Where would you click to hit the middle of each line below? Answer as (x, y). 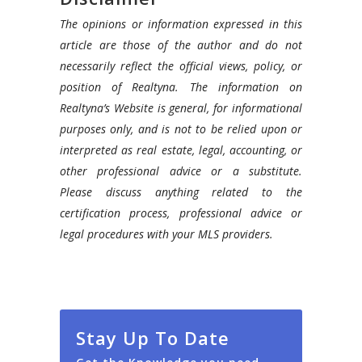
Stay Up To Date (153, 337)
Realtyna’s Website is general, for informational (181, 107)
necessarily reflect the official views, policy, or (181, 65)
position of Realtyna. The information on (181, 86)
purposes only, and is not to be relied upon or (181, 128)
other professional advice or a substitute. (181, 170)
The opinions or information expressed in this (181, 23)
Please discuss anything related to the (181, 192)
